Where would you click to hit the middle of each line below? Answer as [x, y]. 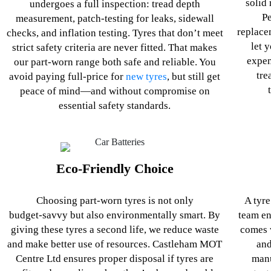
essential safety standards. [115, 105]
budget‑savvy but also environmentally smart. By [115, 215]
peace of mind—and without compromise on [115, 91]
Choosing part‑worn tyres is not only [115, 200]
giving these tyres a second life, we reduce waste [115, 229]
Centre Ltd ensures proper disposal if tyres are [115, 258]
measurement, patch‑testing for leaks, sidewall [115, 18]
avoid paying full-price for [68, 76]
